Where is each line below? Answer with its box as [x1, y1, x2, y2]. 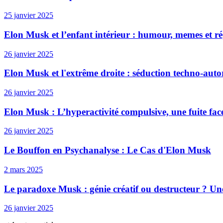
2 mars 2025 [4, 165, 43, 174]
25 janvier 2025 [4, 11, 53, 20]
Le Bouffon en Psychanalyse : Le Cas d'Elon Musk [4, 145, 211, 156]
